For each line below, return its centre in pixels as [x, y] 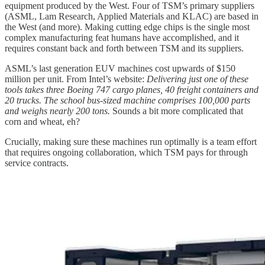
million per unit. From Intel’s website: [76, 79]
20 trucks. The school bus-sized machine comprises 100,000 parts [127, 101]
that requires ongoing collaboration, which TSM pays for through [126, 153]
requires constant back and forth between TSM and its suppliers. [124, 49]
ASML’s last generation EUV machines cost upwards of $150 [120, 69]
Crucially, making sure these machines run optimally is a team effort [131, 142]
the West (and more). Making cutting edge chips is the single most [127, 27]
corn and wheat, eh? [42, 122]
